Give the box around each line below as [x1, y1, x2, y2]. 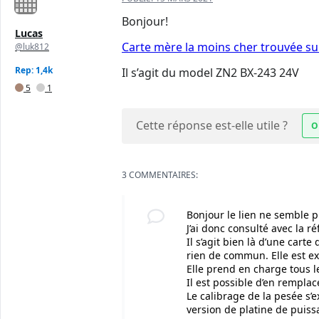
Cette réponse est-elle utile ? [136, 117, 288, 134]
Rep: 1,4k [15, 64, 53, 77]
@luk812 [15, 41, 49, 53]
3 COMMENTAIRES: [122, 169, 198, 182]
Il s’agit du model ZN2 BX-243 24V [122, 65, 299, 81]
